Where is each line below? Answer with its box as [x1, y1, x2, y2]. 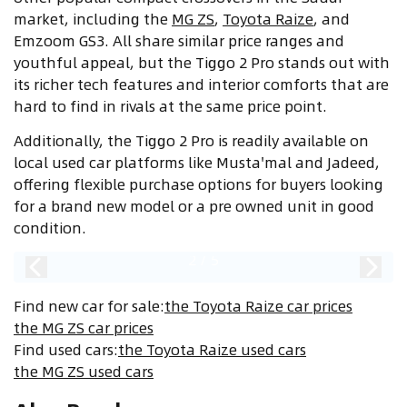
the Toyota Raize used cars [118, 338, 306, 362]
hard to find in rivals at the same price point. [14, 94, 327, 118]
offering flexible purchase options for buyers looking [14, 173, 383, 196]
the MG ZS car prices [14, 316, 154, 340]
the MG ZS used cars [14, 360, 154, 383]
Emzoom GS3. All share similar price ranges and [14, 29, 344, 53]
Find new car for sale [14, 294, 160, 318]
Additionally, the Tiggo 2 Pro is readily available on [14, 129, 369, 153]
